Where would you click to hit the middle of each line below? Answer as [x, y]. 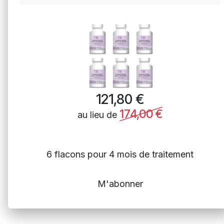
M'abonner [120, 183]
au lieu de [98, 114]
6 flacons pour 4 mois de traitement [120, 154]
